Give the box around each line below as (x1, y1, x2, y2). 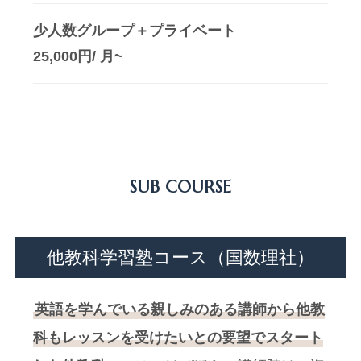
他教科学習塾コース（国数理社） (46, 247, 314, 268)
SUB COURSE (130, 176, 231, 198)
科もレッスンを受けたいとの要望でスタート (33, 329, 324, 346)
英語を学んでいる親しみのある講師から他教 (35, 301, 326, 317)
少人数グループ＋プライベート (33, 22, 237, 39)
